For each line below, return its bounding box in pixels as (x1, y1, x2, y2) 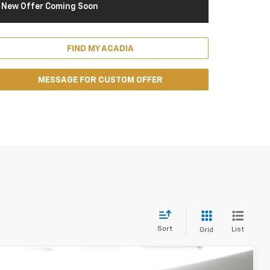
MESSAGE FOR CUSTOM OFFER (37, 76, 163, 84)
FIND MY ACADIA (66, 45, 134, 53)
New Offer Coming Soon (1, 2, 98, 11)
